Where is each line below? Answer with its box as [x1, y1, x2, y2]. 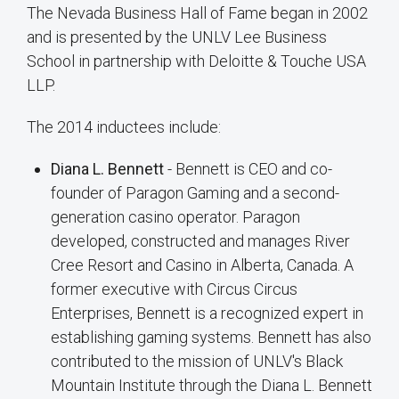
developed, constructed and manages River [51, 232, 350, 251]
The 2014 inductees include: [27, 118, 221, 137]
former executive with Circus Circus [51, 280, 297, 299]
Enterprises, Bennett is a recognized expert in [51, 304, 363, 323]
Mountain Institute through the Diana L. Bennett [51, 376, 372, 395]
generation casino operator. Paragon [51, 208, 300, 227]
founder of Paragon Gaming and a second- [51, 183, 339, 203]
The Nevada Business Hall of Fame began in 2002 [27, 4, 368, 23]
